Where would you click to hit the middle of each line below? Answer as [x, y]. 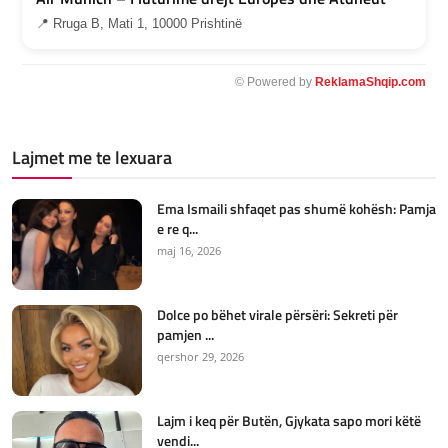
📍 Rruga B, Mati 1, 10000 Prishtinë [139, 24]
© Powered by [275, 82]
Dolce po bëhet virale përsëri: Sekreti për [277, 315]
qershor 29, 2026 [200, 357]
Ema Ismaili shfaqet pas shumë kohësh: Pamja [296, 209]
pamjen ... [185, 335]
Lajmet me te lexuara [92, 158]
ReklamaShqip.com [370, 82]
